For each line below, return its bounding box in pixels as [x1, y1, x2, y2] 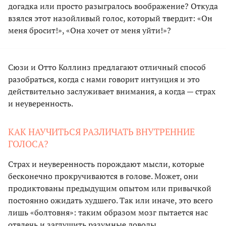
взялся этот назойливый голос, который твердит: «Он [8, 12, 212, 24]
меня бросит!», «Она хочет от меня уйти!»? [8, 24, 171, 36]
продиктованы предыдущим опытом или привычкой [8, 182, 211, 194]
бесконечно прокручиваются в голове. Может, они [8, 170, 198, 182]
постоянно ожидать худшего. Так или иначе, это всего [8, 194, 213, 206]
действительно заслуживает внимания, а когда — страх [8, 85, 215, 97]
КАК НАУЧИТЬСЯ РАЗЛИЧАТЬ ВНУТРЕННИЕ [8, 125, 195, 138]
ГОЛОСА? [8, 137, 48, 150]
